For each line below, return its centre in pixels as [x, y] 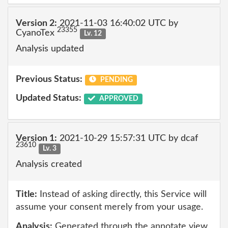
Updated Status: [49, 98]
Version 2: [36, 23]
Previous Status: [49, 79]
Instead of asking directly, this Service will [122, 194]
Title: [26, 194]
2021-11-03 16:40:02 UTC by [118, 23]
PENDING [116, 80]
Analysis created [49, 164]
